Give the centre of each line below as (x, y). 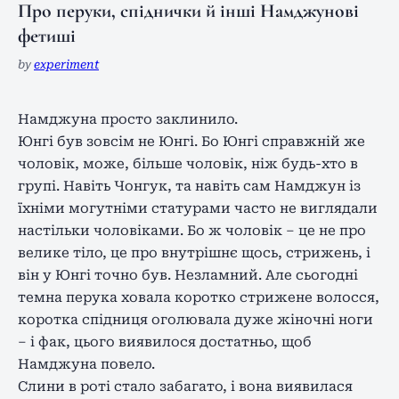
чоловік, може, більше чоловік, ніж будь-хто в (188, 163)
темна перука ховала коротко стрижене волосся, (199, 297)
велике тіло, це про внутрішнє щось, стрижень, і (194, 252)
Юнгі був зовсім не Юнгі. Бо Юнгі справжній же (191, 141)
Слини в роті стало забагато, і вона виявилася (185, 386)
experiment (66, 64)
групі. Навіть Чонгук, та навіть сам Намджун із (189, 186)
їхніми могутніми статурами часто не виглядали (198, 208)
